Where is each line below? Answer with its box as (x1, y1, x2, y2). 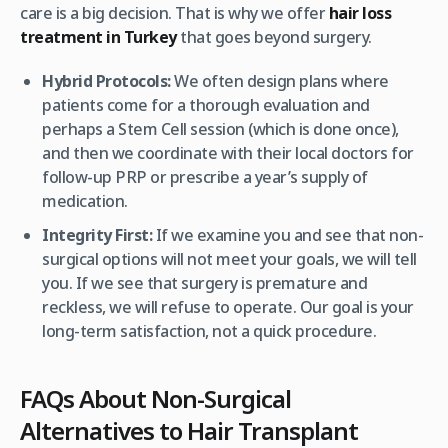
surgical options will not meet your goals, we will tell (42, 247, 417, 270)
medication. (42, 189, 128, 212)
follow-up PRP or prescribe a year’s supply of (42, 165, 368, 188)
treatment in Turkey (20, 25, 177, 48)
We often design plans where (170, 69, 389, 92)
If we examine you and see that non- (152, 223, 424, 246)
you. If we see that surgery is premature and (42, 271, 368, 294)
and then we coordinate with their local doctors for (42, 141, 414, 164)
